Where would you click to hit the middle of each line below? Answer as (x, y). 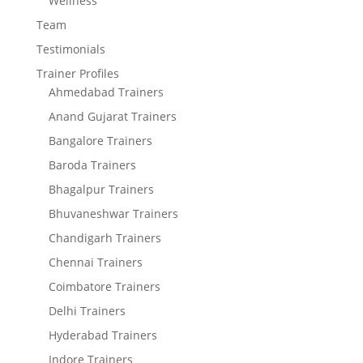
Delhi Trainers (87, 311)
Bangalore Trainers (100, 141)
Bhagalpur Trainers (101, 189)
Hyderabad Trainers (102, 335)
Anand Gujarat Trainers (112, 116)
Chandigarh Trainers (105, 238)
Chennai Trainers (95, 262)
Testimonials (70, 49)
